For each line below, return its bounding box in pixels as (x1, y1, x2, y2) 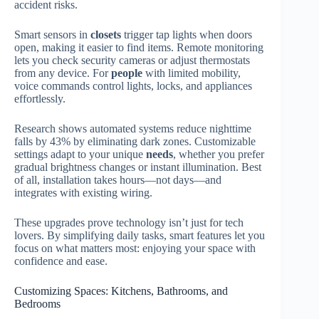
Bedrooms (14, 297, 61, 310)
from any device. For (14, 66, 111, 79)
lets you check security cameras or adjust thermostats (14, 53, 250, 66)
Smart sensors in (14, 28, 90, 41)
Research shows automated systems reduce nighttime (14, 122, 251, 135)
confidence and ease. (14, 254, 108, 267)
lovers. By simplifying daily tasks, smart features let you (14, 229, 265, 241)
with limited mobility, (142, 66, 241, 79)
